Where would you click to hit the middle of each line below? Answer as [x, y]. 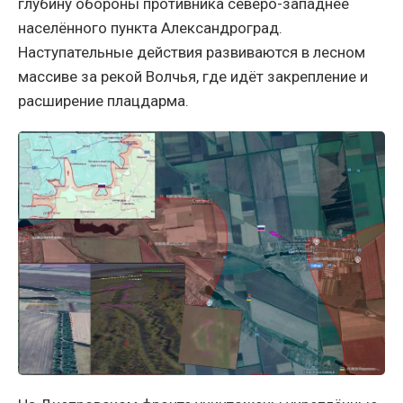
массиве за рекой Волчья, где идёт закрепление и [193, 77]
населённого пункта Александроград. [150, 28]
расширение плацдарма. [103, 101]
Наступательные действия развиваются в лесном [192, 53]
